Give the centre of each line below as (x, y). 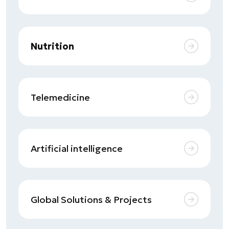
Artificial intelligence (77, 148)
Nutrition (52, 46)
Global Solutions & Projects (91, 199)
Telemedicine (60, 97)
